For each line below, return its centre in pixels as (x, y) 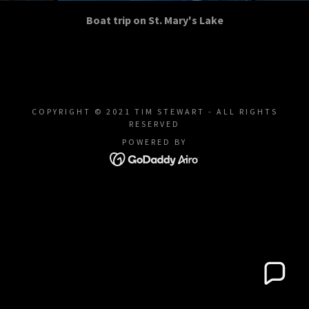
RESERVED (154, 124)
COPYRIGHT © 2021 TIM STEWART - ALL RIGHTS (154, 111)
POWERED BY (154, 142)
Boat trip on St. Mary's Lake (154, 20)
